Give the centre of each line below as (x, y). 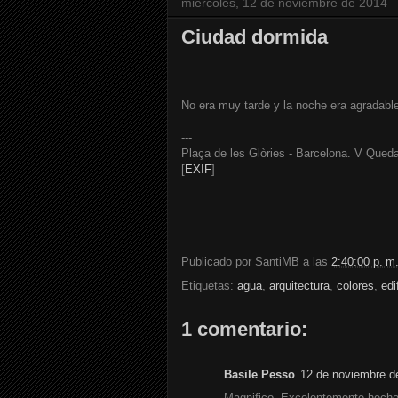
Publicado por (218, 262)
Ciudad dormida (255, 37)
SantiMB (277, 262)
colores (355, 286)
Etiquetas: (209, 286)
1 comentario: (244, 330)
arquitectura (299, 286)
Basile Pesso (259, 375)
